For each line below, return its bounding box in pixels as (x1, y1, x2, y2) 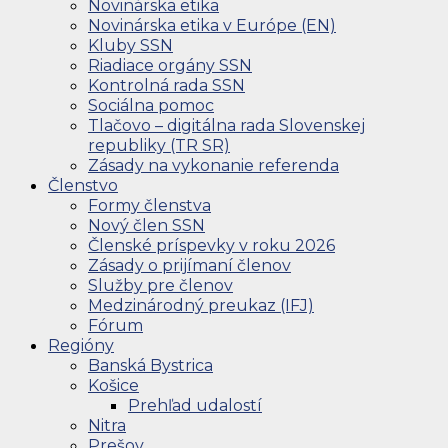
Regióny (48, 335, 114, 355)
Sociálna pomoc (88, 95, 214, 115)
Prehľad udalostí (128, 395, 262, 415)
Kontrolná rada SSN (88, 75, 245, 95)
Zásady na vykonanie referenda (88, 155, 339, 175)
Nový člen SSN (88, 215, 205, 235)
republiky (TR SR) (88, 135, 230, 155)
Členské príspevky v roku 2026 (88, 235, 335, 255)
